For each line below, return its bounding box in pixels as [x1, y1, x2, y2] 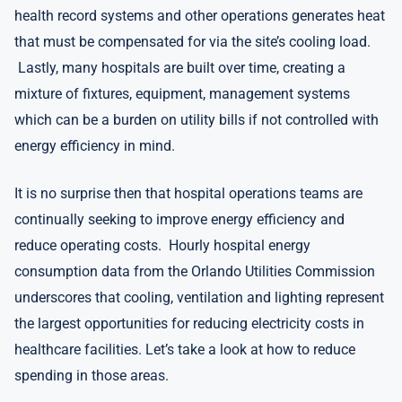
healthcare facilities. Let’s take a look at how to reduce [14, 341, 355, 358]
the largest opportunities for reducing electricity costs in [14, 315, 364, 332]
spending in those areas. [14, 367, 169, 384]
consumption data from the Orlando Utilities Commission [14, 263, 375, 280]
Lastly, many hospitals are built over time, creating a [14, 59, 345, 76]
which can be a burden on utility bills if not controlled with [14, 111, 379, 128]
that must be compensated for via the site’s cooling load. [14, 33, 371, 50]
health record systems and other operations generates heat [14, 7, 385, 24]
